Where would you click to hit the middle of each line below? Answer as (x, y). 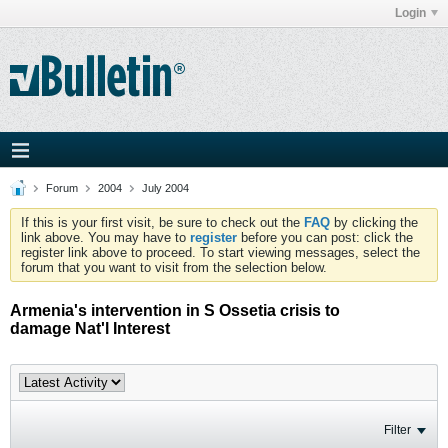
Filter (397, 430)
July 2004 (165, 188)
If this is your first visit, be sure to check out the (162, 222)
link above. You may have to (105, 237)
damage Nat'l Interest (90, 328)
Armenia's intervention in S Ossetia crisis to (175, 310)
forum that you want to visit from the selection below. (174, 267)
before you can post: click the (325, 237)
